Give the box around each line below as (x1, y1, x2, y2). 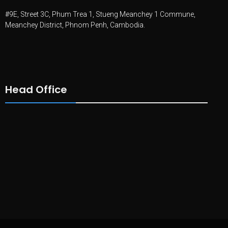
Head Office (5, 82, 67, 97)
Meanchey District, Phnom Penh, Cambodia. (5, 20, 145, 29)
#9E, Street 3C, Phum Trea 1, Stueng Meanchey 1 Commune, (5, 10, 195, 18)
